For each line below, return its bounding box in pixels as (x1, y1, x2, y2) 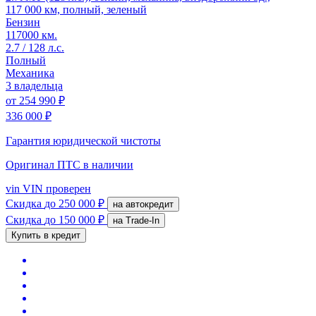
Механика (6, 66, 54, 79)
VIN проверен (20, 182, 91, 195)
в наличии (83, 158, 133, 171)
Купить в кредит (11, 229, 80, 241)
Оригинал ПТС (6, 158, 83, 171)
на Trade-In (126, 214, 159, 226)
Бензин (6, 16, 40, 28)
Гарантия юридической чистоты (6, 134, 161, 147)
